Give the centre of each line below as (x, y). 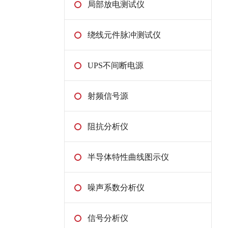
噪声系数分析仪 (116, 188)
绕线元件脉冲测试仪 (124, 35)
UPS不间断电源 (116, 66)
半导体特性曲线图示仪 (128, 157)
